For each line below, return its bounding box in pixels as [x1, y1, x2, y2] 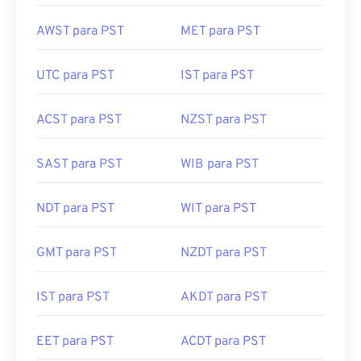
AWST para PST [36, 23, 124, 39]
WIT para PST [180, 201, 256, 217]
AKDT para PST [180, 289, 268, 305]
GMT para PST [36, 245, 117, 261]
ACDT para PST [180, 334, 266, 350]
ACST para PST [36, 112, 122, 128]
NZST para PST [180, 112, 267, 128]
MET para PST [180, 23, 260, 39]
